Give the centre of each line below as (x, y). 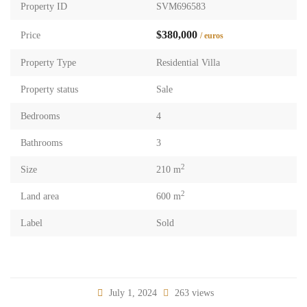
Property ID (44, 7)
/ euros (212, 36)
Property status (49, 89)
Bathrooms (41, 143)
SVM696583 (181, 7)
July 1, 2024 (133, 293)
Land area (40, 196)
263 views (193, 293)
